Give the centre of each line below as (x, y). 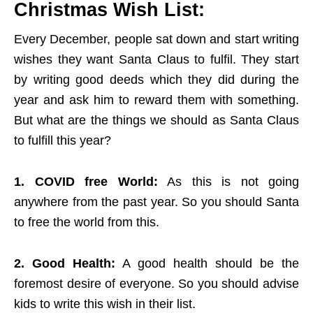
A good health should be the (207, 264)
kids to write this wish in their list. (105, 304)
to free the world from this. (87, 223)
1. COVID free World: (86, 182)
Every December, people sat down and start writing (156, 39)
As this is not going (228, 182)
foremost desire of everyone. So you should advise (156, 284)
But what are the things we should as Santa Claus (156, 121)
